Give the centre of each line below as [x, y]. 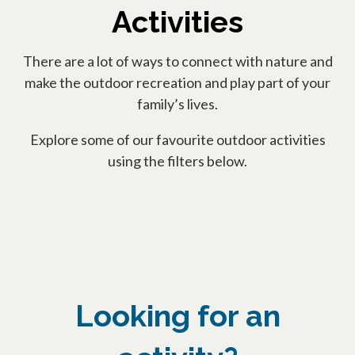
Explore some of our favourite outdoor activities [177, 140]
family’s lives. [177, 104]
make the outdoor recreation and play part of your [177, 83]
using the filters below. [177, 161]
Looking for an [177, 316]
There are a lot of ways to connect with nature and [177, 61]
